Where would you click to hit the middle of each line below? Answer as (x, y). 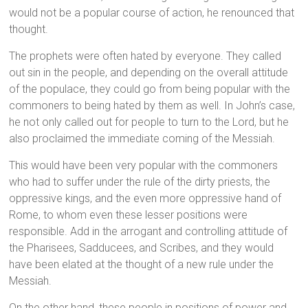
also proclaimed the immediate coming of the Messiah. (142, 139)
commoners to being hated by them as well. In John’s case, (152, 106)
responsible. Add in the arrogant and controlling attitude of (148, 232)
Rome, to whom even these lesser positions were (129, 215)
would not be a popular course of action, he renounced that (152, 13)
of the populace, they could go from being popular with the (150, 89)
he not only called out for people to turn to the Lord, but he (149, 122)
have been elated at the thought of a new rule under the (142, 265)
